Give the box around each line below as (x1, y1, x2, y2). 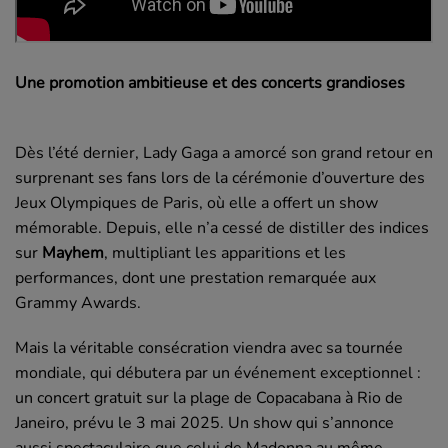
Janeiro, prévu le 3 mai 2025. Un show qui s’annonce (15, 411, 394, 434)
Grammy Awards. (15, 291, 141, 314)
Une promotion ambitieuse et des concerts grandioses (15, 71, 405, 94)
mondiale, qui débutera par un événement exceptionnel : (15, 361, 421, 384)
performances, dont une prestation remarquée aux (15, 266, 376, 289)
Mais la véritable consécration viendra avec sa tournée (15, 336, 403, 359)
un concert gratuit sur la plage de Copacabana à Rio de (15, 386, 403, 409)
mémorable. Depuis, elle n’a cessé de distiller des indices (15, 216, 429, 239)
